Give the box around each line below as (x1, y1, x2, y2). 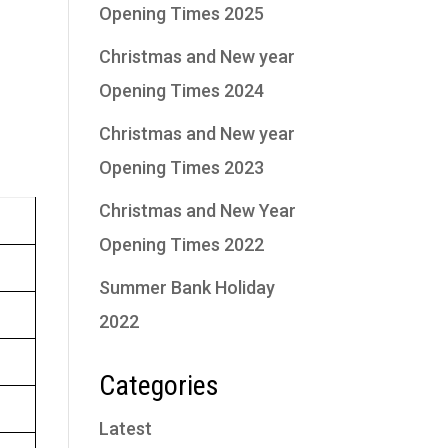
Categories (98, 369, 219, 402)
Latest (98, 418, 152, 439)
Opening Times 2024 (98, 80, 264, 101)
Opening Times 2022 (98, 234, 264, 255)
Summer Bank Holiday (98, 277, 275, 298)
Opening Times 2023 (98, 157, 264, 178)
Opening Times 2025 (98, 3, 264, 24)
